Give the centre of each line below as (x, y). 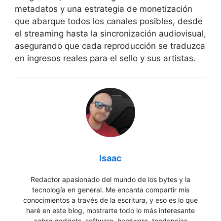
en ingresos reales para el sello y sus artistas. (105, 58)
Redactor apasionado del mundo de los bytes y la (110, 179)
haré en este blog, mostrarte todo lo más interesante (110, 210)
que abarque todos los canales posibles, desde (109, 21)
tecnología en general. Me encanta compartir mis (110, 189)
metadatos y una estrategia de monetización (104, 9)
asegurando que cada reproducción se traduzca (110, 46)
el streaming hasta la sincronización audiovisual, (110, 34)
